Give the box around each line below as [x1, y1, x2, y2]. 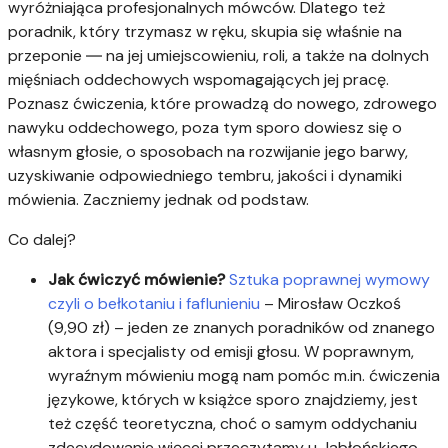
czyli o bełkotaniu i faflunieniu [48, 292, 260, 314]
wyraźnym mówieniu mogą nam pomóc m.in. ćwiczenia [48, 364, 440, 386]
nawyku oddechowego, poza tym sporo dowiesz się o [8, 116, 402, 138]
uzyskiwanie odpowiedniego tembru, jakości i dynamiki [8, 164, 402, 186]
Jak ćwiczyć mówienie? [48, 268, 229, 290]
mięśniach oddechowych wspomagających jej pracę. [8, 68, 389, 90]
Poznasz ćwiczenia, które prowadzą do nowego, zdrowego [8, 92, 437, 114]
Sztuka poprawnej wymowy [229, 268, 430, 290]
